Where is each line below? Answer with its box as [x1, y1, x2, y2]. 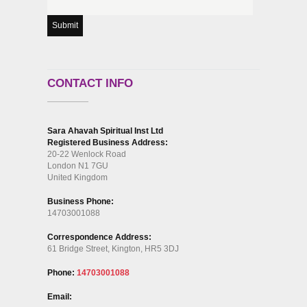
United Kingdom [47, 172, 108, 182]
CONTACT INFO [47, 76, 133, 90]
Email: [47, 291, 72, 302]
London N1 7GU [47, 160, 108, 171]
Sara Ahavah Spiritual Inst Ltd [47, 125, 163, 136]
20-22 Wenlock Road [47, 149, 126, 159]
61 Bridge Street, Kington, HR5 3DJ [47, 243, 179, 254]
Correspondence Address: [47, 232, 151, 242]
